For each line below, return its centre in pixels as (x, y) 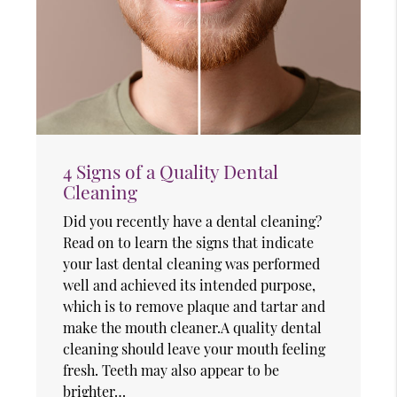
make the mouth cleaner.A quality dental (193, 327)
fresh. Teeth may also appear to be (171, 370)
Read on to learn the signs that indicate (189, 242)
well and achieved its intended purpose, (190, 284)
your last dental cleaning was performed (192, 263)
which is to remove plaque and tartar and (195, 306)
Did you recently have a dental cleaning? (193, 221)
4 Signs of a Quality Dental (171, 171)
